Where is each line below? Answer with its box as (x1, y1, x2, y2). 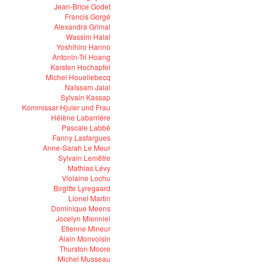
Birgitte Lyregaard (53, 183, 110, 193)
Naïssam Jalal (65, 82, 110, 92)
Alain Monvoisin (59, 233, 110, 243)
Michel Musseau (58, 254, 110, 264)
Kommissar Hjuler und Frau (22, 102, 110, 112)
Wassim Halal (66, 31, 110, 42)
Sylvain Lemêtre (58, 153, 110, 163)
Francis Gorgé (65, 11, 110, 21)
